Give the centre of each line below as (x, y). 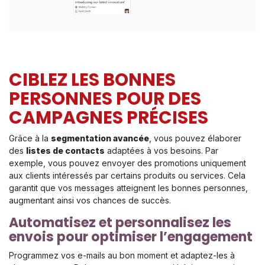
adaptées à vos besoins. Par (161, 150)
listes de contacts (65, 150)
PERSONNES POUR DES (105, 98)
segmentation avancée (100, 138)
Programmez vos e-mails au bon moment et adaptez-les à (122, 255)
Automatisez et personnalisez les (120, 222)
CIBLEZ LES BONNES (92, 79)
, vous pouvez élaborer (195, 138)
